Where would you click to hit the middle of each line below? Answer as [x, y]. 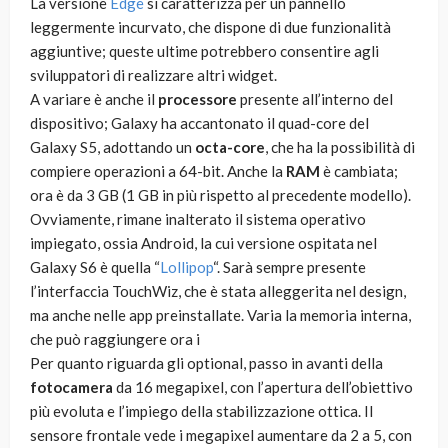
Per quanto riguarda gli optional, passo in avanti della [206, 363]
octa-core [230, 147]
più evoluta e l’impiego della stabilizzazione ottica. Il [201, 411]
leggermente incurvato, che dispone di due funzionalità [210, 27]
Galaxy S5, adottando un [112, 147]
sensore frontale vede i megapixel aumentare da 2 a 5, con [221, 435]
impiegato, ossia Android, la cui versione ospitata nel [203, 243]
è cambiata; [359, 171]
